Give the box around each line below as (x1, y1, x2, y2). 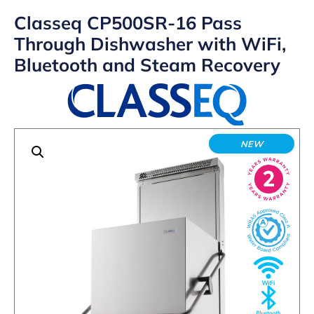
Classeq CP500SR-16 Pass (14, 11, 242, 34)
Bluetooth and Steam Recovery (14, 53, 280, 76)
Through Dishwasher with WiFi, (14, 32, 286, 55)
